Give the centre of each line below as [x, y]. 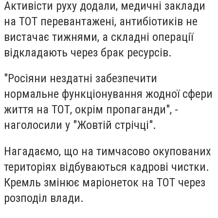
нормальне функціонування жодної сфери [108, 94]
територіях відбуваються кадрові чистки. [107, 167]
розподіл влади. [44, 198]
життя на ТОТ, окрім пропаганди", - [91, 110]
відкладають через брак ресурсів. [88, 52]
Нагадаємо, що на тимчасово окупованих [108, 151]
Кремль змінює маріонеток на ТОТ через [105, 182]
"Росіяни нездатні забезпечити [81, 79]
